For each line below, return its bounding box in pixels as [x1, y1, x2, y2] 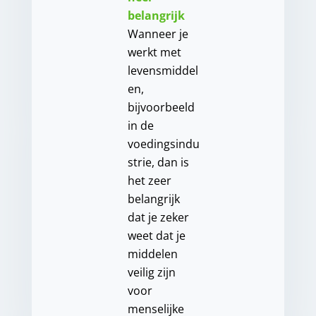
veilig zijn [127, 265, 176, 281]
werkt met [127, 44, 181, 61]
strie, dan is [127, 154, 189, 171]
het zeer [127, 173, 171, 189]
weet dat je [127, 228, 186, 244]
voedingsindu [127, 136, 200, 152]
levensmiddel [127, 63, 198, 79]
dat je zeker [127, 209, 189, 226]
